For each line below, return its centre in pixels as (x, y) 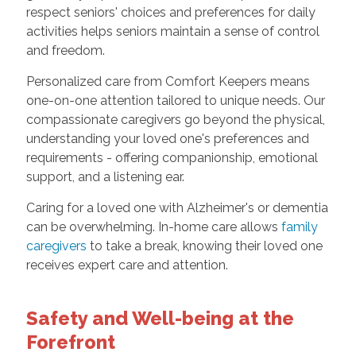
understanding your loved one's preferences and (167, 138)
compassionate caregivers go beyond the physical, (175, 119)
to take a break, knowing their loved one (204, 246)
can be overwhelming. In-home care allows (153, 226)
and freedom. (65, 50)
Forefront (70, 342)
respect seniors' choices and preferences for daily (170, 12)
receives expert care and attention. (127, 265)
